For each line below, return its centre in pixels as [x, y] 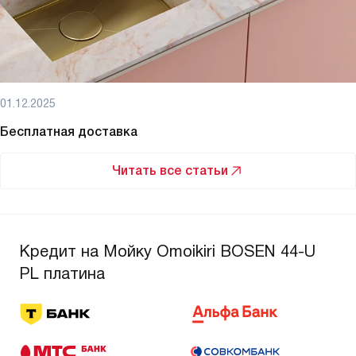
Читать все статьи [170, 171]
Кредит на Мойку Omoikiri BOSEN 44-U [167, 252]
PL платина [62, 274]
